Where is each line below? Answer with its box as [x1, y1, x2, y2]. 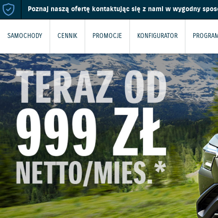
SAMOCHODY [7, 32, 42, 40]
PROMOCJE [92, 32, 122, 40]
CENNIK [57, 32, 77, 40]
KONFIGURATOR [137, 32, 178, 40]
